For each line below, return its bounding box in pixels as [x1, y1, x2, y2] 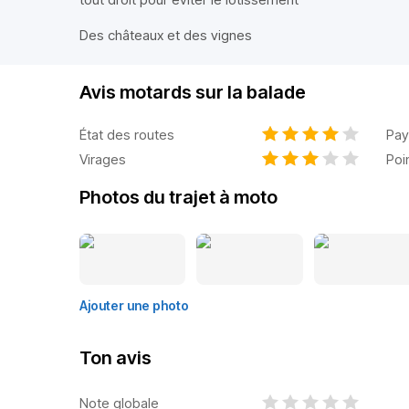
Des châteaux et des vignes [79, 26, 252, 44]
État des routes [79, 125, 174, 143]
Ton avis [79, 347, 152, 369]
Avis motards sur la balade [79, 81, 306, 103]
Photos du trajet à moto [79, 186, 278, 208]
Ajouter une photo [79, 298, 189, 313]
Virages [79, 150, 126, 168]
